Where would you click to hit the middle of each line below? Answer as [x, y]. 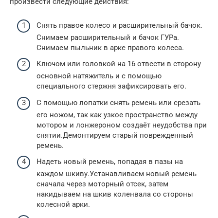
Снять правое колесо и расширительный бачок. [119, 25]
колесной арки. [63, 204]
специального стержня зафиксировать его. [111, 86]
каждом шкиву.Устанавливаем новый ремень [117, 174]
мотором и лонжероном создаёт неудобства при [122, 125]
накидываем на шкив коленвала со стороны [115, 194]
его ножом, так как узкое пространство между [117, 115]
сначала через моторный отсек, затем [102, 184]
